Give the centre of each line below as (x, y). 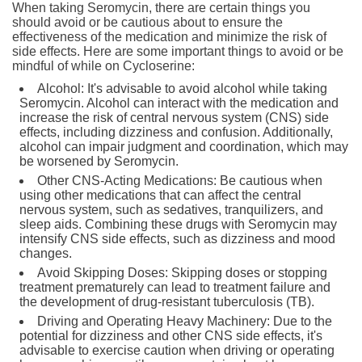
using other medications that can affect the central (160, 195)
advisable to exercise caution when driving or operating (177, 350)
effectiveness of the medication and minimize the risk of (169, 36)
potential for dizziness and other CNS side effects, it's (171, 335)
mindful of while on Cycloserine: (103, 65)
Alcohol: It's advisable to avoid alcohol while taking (182, 88)
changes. (46, 253)
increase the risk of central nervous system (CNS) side (174, 117)
